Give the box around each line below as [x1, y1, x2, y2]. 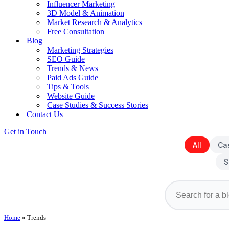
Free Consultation [47, 27, 104, 36]
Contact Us [27, 110, 63, 119]
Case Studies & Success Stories [47, 101, 148, 109]
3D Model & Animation [47, 9, 124, 17]
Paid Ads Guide [47, 73, 98, 82]
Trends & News [47, 64, 98, 73]
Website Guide [47, 91, 95, 100]
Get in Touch [4, 127, 47, 136]
